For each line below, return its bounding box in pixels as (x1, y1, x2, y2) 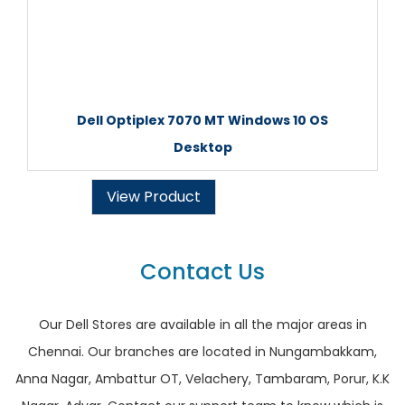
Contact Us (140, 257, 265, 287)
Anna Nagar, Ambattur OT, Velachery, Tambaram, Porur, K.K (15, 370, 390, 388)
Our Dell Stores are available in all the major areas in (38, 316, 367, 334)
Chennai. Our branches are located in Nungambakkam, (28, 343, 377, 361)
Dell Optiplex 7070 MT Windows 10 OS (77, 111, 328, 129)
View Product (107, 186, 201, 207)
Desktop (173, 138, 232, 156)
